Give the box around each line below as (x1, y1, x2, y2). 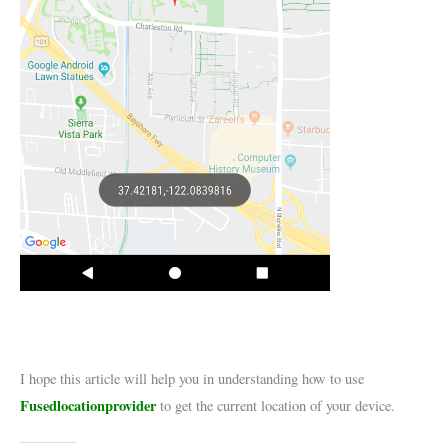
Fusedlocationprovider (20, 394, 156, 416)
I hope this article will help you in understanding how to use (20, 368, 364, 388)
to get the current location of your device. (156, 395, 395, 415)
